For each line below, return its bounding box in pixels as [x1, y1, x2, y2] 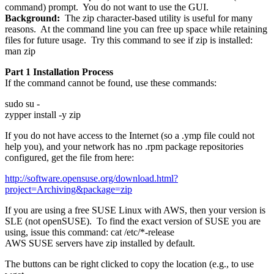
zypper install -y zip [5, 109, 81, 120]
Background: [5, 13, 60, 24]
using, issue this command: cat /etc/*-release [5, 227, 174, 238]
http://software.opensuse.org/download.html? [5, 173, 178, 184]
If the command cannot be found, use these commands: [5, 78, 217, 89]
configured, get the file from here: [5, 152, 134, 163]
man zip [5, 46, 35, 57]
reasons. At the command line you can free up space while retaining [5, 24, 267, 35]
